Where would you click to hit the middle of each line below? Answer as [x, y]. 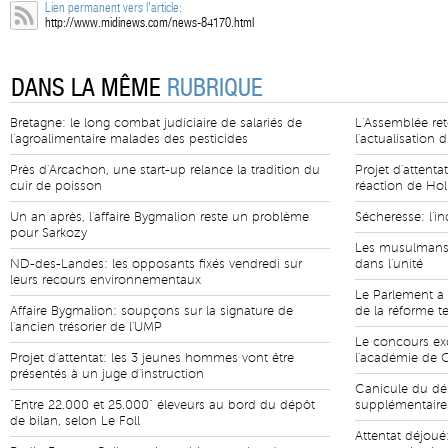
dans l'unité [389, 264]
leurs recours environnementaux [105, 280]
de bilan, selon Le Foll [75, 421]
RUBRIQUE [215, 88]
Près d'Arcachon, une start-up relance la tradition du [165, 170]
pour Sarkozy [48, 233]
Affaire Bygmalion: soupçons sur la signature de [151, 311]
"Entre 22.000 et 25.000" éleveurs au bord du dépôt [162, 405]
